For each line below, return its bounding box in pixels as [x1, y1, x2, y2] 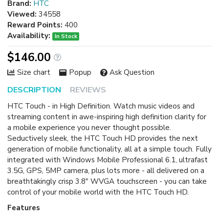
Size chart [17, 67, 50, 78]
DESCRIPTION [7, 85, 61, 96]
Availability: [7, 31, 50, 41]
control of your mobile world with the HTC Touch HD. [7, 187, 189, 197]
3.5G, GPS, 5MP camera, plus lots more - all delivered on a [7, 166, 204, 176]
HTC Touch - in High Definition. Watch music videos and [7, 101, 195, 111]
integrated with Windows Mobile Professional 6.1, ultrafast [7, 155, 208, 165]
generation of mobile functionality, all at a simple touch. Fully [7, 144, 212, 154]
